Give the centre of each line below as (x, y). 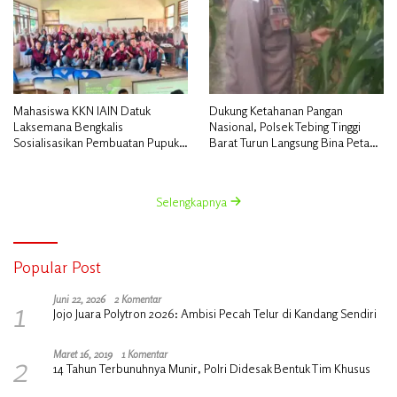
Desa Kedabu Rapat (65, 174)
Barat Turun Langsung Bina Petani (294, 142)
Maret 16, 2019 (83, 354)
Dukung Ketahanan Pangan (276, 110)
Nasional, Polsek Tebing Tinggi (285, 126)
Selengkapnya (192, 201)
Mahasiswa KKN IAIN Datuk (82, 110)
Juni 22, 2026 (79, 299)
